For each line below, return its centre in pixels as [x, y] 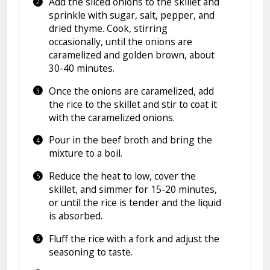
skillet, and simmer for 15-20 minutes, [133, 190]
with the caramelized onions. [111, 117]
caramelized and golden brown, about [131, 55]
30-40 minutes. [81, 68]
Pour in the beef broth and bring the [130, 140]
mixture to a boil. [85, 153]
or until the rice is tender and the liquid [135, 203]
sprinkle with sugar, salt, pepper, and [131, 15]
